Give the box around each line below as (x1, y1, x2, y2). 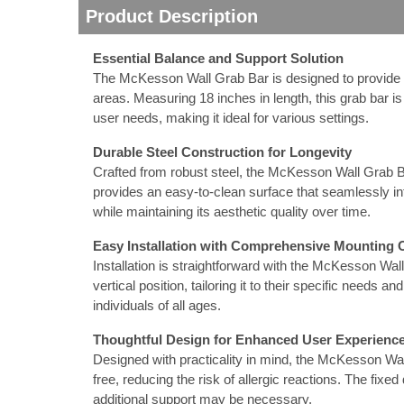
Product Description (86, 6, 258, 26)
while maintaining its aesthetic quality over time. (93, 204, 371, 219)
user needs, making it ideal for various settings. (93, 110, 369, 125)
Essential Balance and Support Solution (93, 50, 344, 66)
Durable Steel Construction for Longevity (93, 144, 352, 160)
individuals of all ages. (93, 298, 221, 313)
